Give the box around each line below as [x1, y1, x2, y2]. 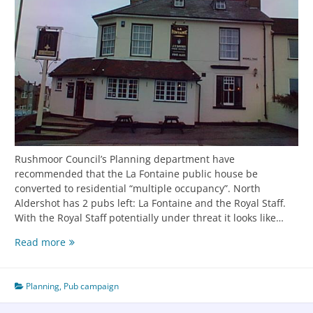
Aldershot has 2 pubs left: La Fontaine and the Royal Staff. [15, 196, 286, 210]
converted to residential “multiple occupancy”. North [15, 182, 261, 196]
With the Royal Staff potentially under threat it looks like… [15, 211, 284, 225]
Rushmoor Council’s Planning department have [15, 152, 235, 166]
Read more [15, 235, 66, 249]
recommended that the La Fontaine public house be [15, 167, 258, 181]
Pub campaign [64, 280, 119, 293]
